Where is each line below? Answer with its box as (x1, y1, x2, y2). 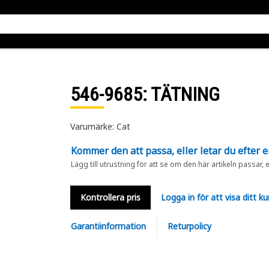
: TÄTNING (142, 83, 220, 106)
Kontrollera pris (80, 192, 141, 203)
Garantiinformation (70, 220, 146, 232)
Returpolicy (167, 220, 211, 232)
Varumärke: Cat (70, 121, 130, 132)
